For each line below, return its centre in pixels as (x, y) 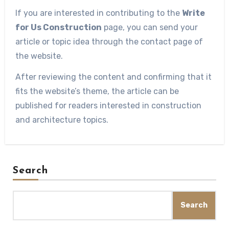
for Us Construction (58, 28)
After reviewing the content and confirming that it (113, 77)
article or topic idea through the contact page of (109, 42)
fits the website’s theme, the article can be (97, 91)
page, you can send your (150, 28)
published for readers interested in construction (108, 106)
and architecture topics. (62, 120)
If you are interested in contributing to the (98, 13)
